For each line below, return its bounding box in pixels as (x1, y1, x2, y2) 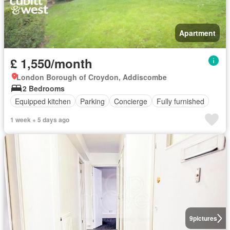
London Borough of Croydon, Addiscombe (16, 72, 167, 82)
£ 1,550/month (10, 54, 92, 72)
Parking (80, 95, 105, 106)
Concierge (114, 95, 147, 106)
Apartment (179, 28, 216, 38)
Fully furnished (157, 95, 204, 106)
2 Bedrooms (23, 83, 65, 93)
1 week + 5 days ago (10, 115, 69, 124)
